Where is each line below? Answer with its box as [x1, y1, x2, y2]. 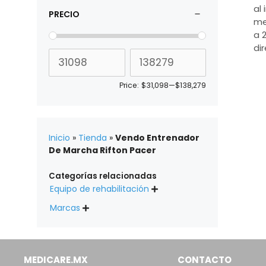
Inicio [49, 131, 70, 144]
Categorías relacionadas [49, 170, 157, 182]
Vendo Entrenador [115, 131, 199, 144]
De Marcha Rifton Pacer [49, 144, 156, 156]
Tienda [78, 131, 107, 144]
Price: [119, 80, 139, 90]
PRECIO [49, 8, 80, 20]
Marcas [50, 202, 80, 214]
